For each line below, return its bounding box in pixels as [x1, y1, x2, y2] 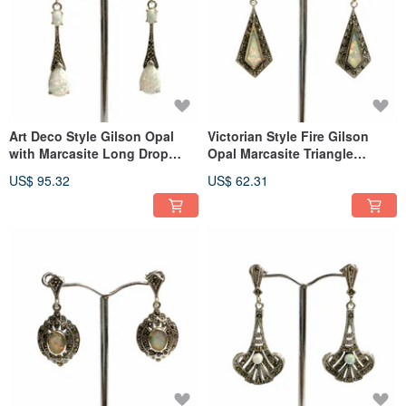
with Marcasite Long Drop [9, 144, 169, 163]
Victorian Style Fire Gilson [208, 127, 369, 146]
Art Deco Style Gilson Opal [9, 127, 174, 146]
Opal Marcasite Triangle [208, 144, 353, 163]
